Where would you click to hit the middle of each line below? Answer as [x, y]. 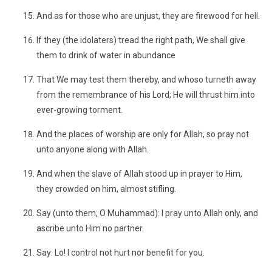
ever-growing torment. [80, 110]
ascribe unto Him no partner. [90, 228]
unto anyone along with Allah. [93, 149]
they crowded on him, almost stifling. [106, 189]
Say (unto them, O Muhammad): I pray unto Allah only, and [147, 213]
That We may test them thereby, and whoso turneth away [146, 80]
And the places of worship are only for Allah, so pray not [143, 134]
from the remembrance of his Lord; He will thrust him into [146, 95]
